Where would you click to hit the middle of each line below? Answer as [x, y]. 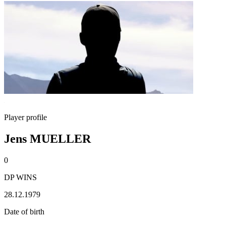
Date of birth [24, 211]
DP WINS [20, 177]
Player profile [25, 117]
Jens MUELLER [47, 138]
